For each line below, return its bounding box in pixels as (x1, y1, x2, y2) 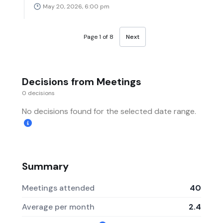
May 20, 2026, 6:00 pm (43, 2, 110, 11)
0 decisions (22, 89, 55, 97)
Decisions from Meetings (22, 75, 141, 88)
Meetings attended (22, 183, 95, 194)
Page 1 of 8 (83, 32, 113, 41)
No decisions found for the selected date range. (22, 106, 196, 116)
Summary (22, 159, 69, 173)
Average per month (22, 201, 95, 212)
